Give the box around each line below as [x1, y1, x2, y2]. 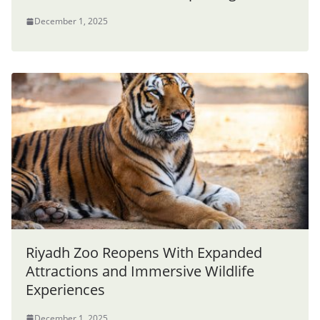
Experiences [26, 279, 105, 299]
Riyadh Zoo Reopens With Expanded [26, 242, 262, 262]
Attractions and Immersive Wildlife [26, 261, 254, 281]
